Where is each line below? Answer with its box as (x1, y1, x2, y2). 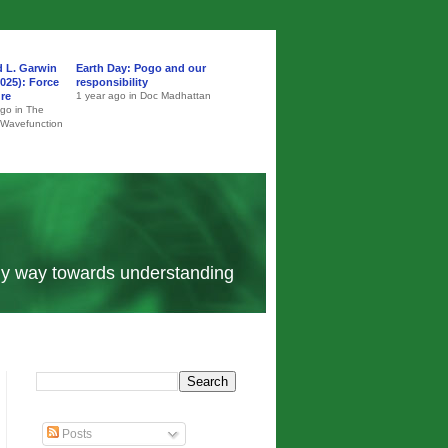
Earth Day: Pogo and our (76, 62, 206, 74)
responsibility (76, 76, 148, 88)
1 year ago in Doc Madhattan (76, 90, 211, 101)
